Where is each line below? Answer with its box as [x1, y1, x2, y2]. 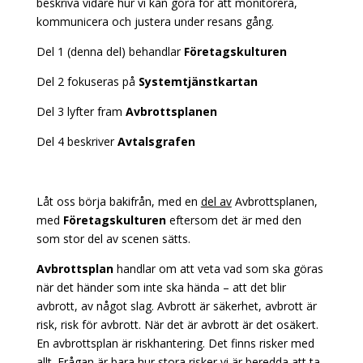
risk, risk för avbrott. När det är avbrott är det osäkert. [36, 317, 318, 332]
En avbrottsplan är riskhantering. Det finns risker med [36, 335, 314, 351]
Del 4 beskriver [36, 134, 117, 149]
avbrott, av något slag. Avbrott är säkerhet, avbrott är [36, 298, 317, 314]
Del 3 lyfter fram [36, 104, 126, 119]
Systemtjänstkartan [138, 74, 258, 89]
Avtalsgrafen [117, 134, 195, 149]
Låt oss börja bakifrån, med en [36, 194, 201, 209]
